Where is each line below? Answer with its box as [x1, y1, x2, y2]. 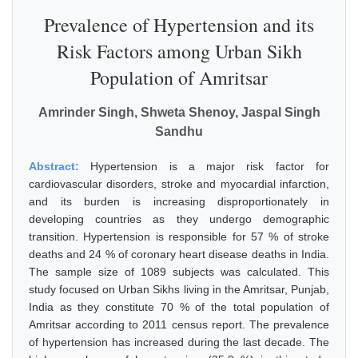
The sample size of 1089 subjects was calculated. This [29, 265, 329, 278]
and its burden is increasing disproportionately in [29, 195, 329, 208]
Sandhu [155, 125, 203, 138]
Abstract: [29, 160, 91, 173]
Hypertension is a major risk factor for [90, 160, 330, 173]
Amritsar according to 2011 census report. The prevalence [29, 318, 329, 331]
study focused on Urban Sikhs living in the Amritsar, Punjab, [29, 283, 329, 296]
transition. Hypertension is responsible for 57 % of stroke [29, 230, 329, 243]
